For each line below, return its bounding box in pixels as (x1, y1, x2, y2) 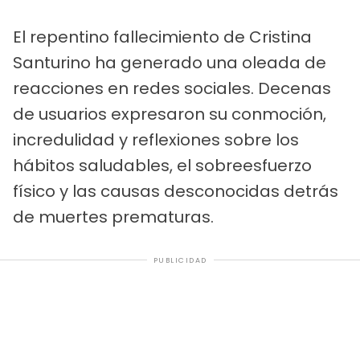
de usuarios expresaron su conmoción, (13, 102, 326, 125)
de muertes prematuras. (13, 205, 214, 228)
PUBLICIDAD (153, 255, 207, 265)
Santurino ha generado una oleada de (13, 51, 326, 74)
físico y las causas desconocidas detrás (13, 179, 338, 202)
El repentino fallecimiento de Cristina (13, 25, 312, 48)
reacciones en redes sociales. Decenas (13, 76, 331, 100)
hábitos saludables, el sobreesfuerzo (13, 153, 312, 177)
